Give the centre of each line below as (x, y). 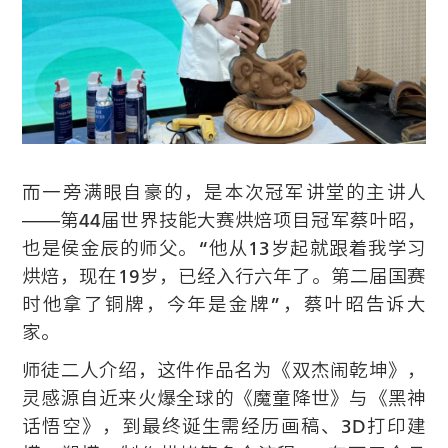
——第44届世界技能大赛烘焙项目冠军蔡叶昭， (224, 219)
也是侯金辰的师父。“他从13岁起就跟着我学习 (224, 247)
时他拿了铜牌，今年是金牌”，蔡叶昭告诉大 (224, 303)
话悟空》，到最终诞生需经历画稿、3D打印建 (224, 425)
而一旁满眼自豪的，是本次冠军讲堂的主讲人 (224, 191)
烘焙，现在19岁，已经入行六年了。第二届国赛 (224, 275)
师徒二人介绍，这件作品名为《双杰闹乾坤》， (224, 369)
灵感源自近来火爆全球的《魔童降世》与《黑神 (224, 397)
